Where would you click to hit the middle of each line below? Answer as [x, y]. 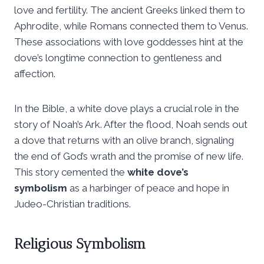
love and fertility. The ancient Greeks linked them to [130, 10]
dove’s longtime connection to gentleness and [118, 57]
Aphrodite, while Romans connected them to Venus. [131, 26]
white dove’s [158, 172]
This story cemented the [71, 172]
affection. [35, 73]
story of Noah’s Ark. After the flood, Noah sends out [131, 124]
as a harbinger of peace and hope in [148, 188]
